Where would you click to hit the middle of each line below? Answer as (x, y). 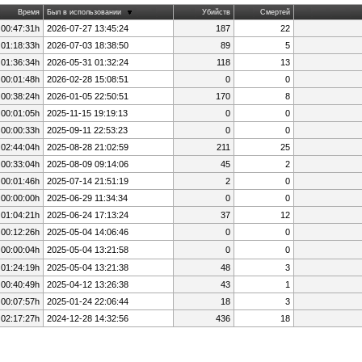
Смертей (275, 12)
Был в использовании (84, 12)
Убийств (216, 12)
